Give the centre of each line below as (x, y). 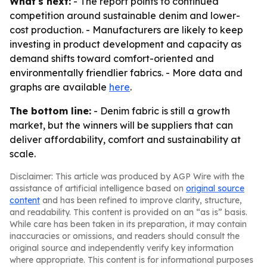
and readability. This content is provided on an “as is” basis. (128, 212)
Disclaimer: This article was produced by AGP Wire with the (127, 176)
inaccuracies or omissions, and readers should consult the (125, 236)
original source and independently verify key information (122, 248)
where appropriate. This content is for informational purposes (131, 260)
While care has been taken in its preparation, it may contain (128, 224)
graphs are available (59, 87)
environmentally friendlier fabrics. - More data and (126, 73)
